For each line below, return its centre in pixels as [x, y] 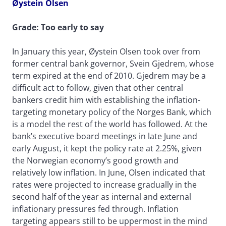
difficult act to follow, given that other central [98, 88]
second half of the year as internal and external [102, 197]
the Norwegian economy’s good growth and [95, 161]
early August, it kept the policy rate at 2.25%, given [107, 149]
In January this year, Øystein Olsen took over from [106, 52]
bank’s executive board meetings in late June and [105, 136]
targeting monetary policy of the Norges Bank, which [112, 112]
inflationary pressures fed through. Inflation [95, 209]
